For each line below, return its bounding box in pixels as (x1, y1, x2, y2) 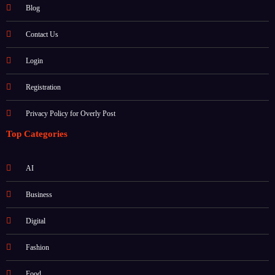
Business (25, 213, 52, 222)
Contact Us (25, 53, 58, 62)
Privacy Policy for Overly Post (25, 132, 115, 141)
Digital (25, 239, 45, 249)
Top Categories (6, 152, 68, 162)
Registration (25, 106, 61, 115)
